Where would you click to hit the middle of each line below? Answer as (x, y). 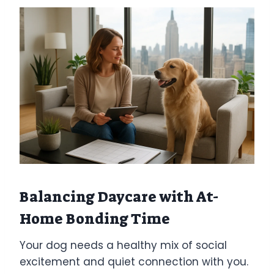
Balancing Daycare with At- (119, 197)
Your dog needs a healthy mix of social (123, 245)
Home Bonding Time (95, 219)
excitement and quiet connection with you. (134, 261)
